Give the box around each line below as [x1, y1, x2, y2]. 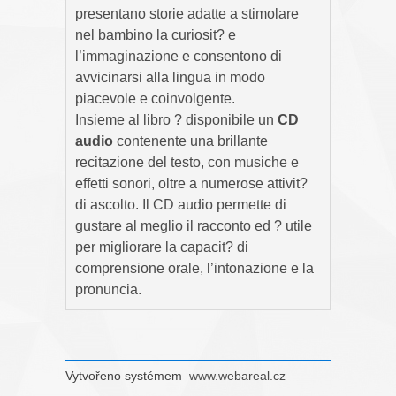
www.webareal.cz [189, 368, 286, 383]
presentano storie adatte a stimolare [75, 5, 299, 21]
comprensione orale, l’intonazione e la [75, 260, 317, 276]
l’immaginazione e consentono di [75, 48, 282, 64]
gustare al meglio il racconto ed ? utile [75, 217, 312, 233]
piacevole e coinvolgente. [75, 90, 235, 106]
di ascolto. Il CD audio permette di [75, 196, 286, 212]
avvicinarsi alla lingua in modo [75, 69, 265, 85]
